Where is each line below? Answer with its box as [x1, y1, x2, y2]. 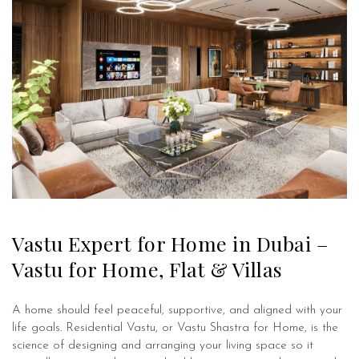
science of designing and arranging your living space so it [12, 340, 313, 353]
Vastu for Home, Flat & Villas [12, 256, 283, 283]
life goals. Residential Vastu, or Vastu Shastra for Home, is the [12, 322, 338, 335]
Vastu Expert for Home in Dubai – [12, 230, 328, 257]
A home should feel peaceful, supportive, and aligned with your [12, 305, 342, 317]
